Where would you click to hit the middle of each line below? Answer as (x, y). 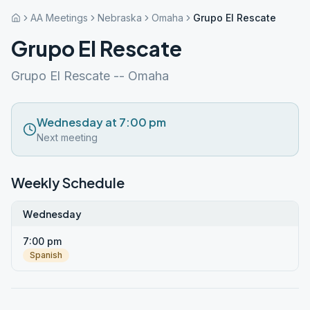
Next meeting (67, 137)
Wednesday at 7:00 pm (101, 122)
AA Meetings (59, 18)
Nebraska (120, 18)
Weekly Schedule (68, 182)
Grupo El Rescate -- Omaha (90, 76)
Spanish (46, 255)
